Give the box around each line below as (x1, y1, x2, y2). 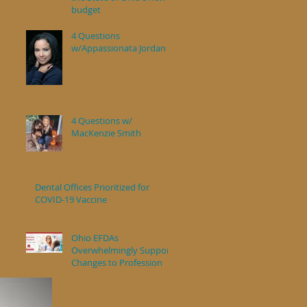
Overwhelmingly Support (71, 244, 173, 256)
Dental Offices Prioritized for (35, 181, 149, 193)
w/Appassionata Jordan (71, 42, 166, 54)
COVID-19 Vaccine (35, 193, 107, 206)
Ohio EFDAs (71, 232, 119, 244)
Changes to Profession (71, 256, 162, 269)
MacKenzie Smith (71, 127, 141, 139)
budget (71, 3, 101, 16)
